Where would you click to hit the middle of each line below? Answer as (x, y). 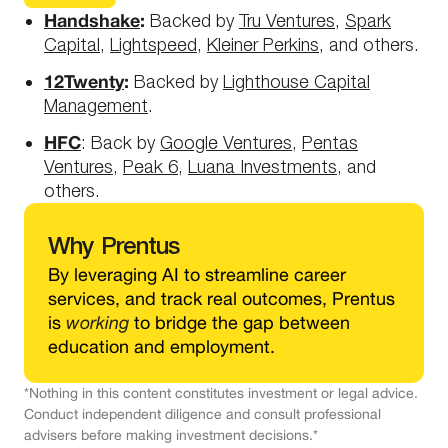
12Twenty (84, 81)
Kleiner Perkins (263, 44)
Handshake (92, 20)
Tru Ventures (287, 20)
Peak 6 (150, 166)
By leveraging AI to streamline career (197, 274)
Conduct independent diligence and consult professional (202, 414)
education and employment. (161, 346)
